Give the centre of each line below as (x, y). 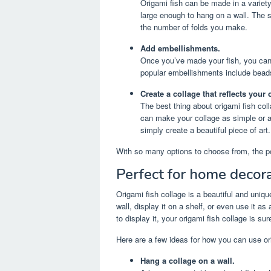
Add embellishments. (180, 48)
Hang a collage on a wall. (188, 261)
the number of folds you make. (194, 27)
